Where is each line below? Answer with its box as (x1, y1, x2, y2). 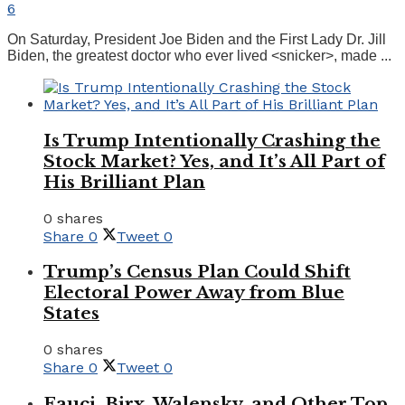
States (43, 303, 99, 325)
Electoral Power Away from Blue (43, 282, 344, 304)
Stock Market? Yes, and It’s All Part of (43, 150, 385, 172)
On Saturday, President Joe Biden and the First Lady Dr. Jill (7, 32, 386, 48)
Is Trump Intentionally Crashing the (43, 129, 381, 151)
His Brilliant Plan (43, 171, 205, 193)
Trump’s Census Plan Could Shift (43, 261, 351, 283)
